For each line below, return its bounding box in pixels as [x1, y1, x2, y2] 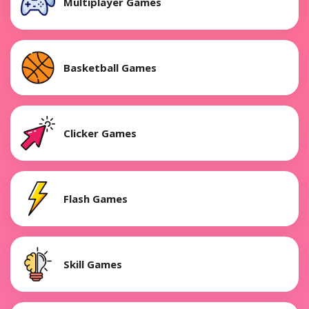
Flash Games [63, 191, 128, 206]
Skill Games [63, 257, 122, 271]
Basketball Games [63, 60, 157, 74]
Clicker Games [63, 126, 137, 140]
